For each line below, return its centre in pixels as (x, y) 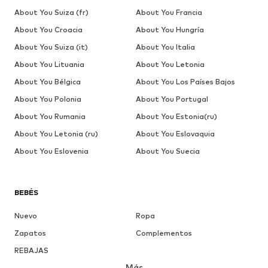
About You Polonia (48, 99)
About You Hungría (170, 30)
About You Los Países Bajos (185, 82)
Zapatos (30, 233)
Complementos (164, 233)
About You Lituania (49, 65)
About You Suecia (167, 151)
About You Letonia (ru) (56, 134)
